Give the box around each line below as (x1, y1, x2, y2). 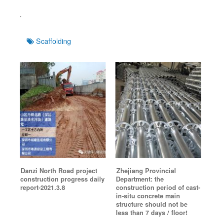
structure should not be (116, 199, 187, 209)
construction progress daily (20, 174, 105, 184)
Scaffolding (36, 36, 71, 46)
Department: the (116, 174, 164, 184)
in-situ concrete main (116, 191, 180, 200)
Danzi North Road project (21, 166, 97, 175)
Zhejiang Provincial (116, 166, 176, 175)
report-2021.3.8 (20, 183, 65, 192)
